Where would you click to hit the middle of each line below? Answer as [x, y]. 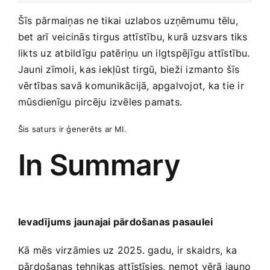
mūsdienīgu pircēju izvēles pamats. [100, 102]
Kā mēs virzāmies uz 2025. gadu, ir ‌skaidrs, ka [128, 250]
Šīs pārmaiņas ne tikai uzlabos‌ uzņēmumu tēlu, [128, 21]
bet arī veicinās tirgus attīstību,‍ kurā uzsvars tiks [133, 37]
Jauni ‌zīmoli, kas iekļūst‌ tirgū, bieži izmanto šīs [129, 70]
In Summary [99, 165]
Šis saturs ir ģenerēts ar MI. [72, 129]
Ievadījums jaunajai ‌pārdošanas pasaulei [116, 222]
